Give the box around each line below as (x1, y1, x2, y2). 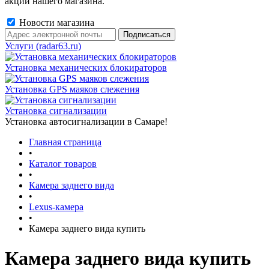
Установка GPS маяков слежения (5, 84, 139, 95)
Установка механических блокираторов (5, 62, 167, 73)
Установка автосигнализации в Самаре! (5, 116, 168, 127)
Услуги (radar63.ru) (5, 41, 81, 52)
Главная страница (29, 137, 101, 148)
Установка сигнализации (5, 106, 107, 116)
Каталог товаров (29, 159, 97, 169)
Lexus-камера (29, 202, 83, 213)
